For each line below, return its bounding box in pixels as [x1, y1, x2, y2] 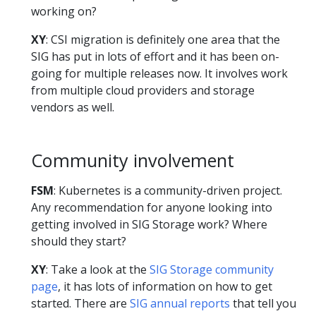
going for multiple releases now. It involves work [31, 65, 288, 81]
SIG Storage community [150, 262, 274, 277]
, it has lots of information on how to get [58, 279, 272, 294]
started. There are [31, 296, 130, 311]
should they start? [31, 233, 126, 249]
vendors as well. [31, 99, 114, 115]
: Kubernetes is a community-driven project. [54, 183, 282, 198]
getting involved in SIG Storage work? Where [31, 217, 267, 232]
